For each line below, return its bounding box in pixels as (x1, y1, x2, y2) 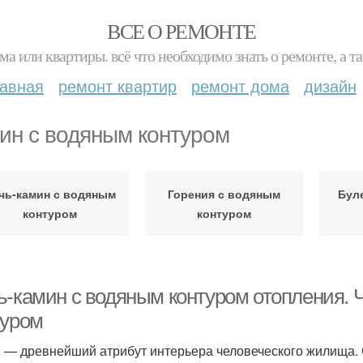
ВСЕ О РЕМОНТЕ (107, 17, 256, 45)
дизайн (304, 74, 357, 97)
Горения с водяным (168, 186, 280, 202)
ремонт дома (191, 74, 289, 97)
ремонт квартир (58, 74, 177, 97)
